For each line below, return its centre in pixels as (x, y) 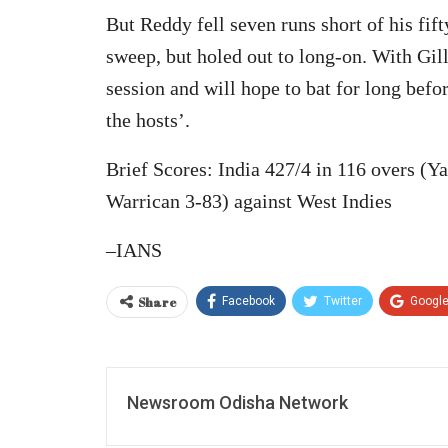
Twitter (343, 300)
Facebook (248, 300)
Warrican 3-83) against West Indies (249, 200)
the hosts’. (148, 119)
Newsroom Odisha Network (237, 402)
